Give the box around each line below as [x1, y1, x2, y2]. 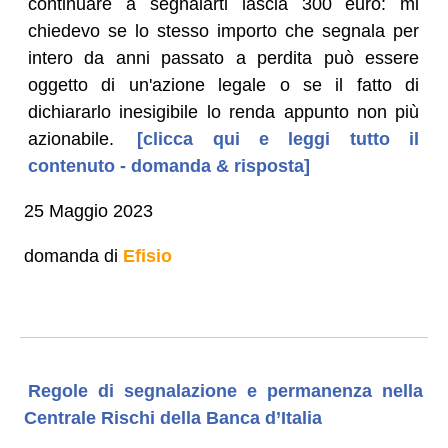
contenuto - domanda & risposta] [27, 155, 310, 176]
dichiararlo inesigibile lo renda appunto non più [27, 101, 420, 122]
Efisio [122, 245, 172, 266]
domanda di [23, 245, 123, 266]
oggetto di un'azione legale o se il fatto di [27, 74, 420, 95]
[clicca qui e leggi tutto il [117, 128, 420, 149]
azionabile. [27, 128, 114, 149]
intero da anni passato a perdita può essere [27, 47, 420, 68]
